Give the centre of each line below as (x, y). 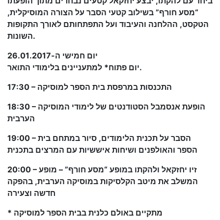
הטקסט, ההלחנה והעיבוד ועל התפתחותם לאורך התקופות (108, 24)
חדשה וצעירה (31, 193)
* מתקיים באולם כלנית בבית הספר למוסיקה (88, 213)
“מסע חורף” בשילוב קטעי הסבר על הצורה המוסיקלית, (103, 12)
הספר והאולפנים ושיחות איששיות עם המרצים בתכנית (102, 150)
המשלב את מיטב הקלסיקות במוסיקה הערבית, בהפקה (103, 181)
